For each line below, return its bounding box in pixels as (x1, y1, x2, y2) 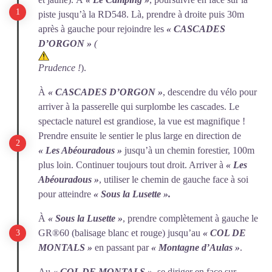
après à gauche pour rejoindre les (38, 24, 166, 34)
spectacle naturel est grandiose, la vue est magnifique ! (38, 116, 245, 126)
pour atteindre (38, 189, 93, 199)
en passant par (92, 242, 151, 253)
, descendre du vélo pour (163, 87, 257, 97)
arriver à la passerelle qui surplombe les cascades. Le (38, 101, 239, 112)
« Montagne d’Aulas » (151, 242, 240, 253)
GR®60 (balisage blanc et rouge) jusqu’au (38, 228, 203, 238)
